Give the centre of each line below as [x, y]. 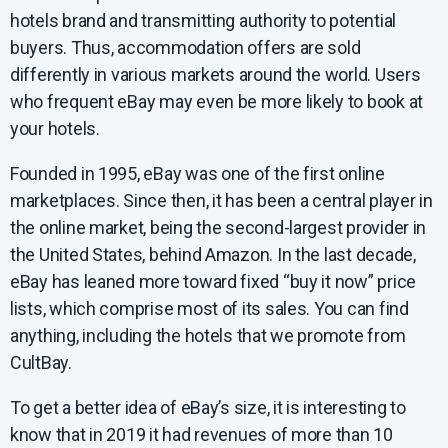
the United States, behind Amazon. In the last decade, [213, 255]
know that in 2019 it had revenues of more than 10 [201, 435]
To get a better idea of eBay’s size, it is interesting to [208, 408]
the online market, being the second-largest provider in [218, 228]
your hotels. [55, 129]
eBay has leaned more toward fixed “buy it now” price [213, 282]
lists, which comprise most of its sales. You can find [209, 309]
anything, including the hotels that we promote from [208, 336]
